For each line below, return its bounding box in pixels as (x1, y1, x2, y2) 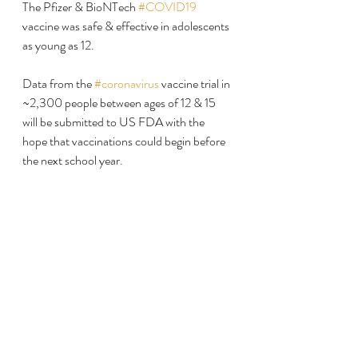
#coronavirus (94, 74, 159, 93)
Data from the (22, 74, 94, 93)
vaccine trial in (159, 74, 233, 93)
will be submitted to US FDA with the (22, 113, 207, 131)
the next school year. (22, 151, 123, 169)
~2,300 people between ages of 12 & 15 (22, 93, 218, 112)
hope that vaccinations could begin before (22, 132, 228, 150)
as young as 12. (22, 36, 94, 54)
